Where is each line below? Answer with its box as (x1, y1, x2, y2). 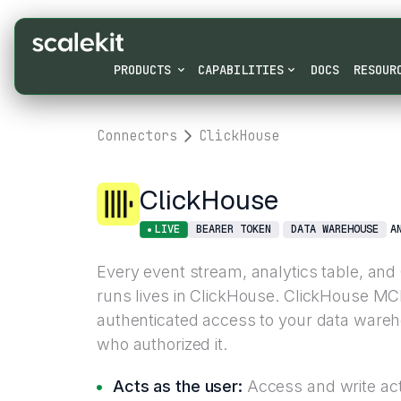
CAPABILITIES (197, 61, 284, 78)
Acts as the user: (113, 377, 243, 396)
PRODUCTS (113, 61, 171, 78)
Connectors (97, 127, 177, 145)
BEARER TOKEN (196, 222, 271, 236)
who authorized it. (97, 335, 227, 354)
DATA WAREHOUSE (291, 222, 379, 236)
